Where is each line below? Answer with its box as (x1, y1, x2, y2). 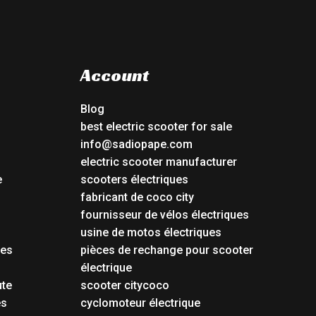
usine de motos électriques (80, 226, 221, 240)
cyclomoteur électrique (80, 296, 200, 310)
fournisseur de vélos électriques (80, 208, 249, 222)
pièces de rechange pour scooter (80, 243, 253, 257)
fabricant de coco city (80, 190, 194, 205)
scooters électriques (80, 173, 188, 187)
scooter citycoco (80, 279, 169, 293)
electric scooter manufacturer (80, 155, 237, 169)
